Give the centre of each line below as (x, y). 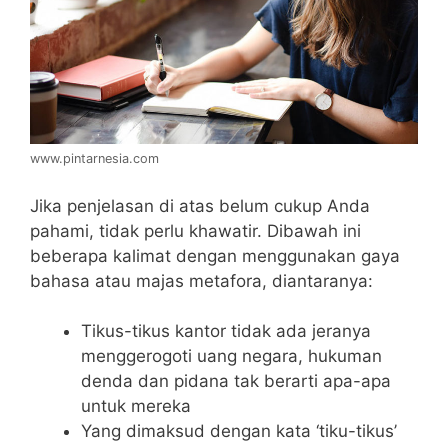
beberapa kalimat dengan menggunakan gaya (215, 255)
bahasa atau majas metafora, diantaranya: (201, 280)
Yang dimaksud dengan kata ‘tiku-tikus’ (239, 431)
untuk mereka (136, 406)
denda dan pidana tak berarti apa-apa (236, 381)
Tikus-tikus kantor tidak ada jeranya (226, 331)
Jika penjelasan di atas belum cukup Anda (200, 205)
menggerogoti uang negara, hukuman (231, 356)
